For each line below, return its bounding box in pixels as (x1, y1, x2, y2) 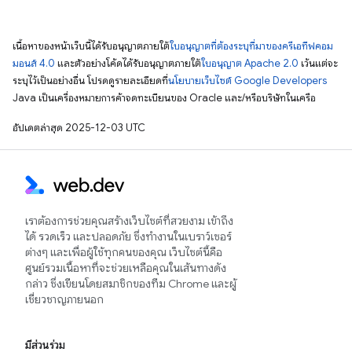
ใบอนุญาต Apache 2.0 (201, 57, 299, 71)
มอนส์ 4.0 (13, 57, 55, 71)
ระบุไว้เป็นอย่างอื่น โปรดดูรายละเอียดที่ (13, 74, 168, 88)
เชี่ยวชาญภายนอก (25, 292, 104, 307)
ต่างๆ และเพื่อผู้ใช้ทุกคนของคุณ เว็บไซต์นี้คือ (25, 245, 222, 260)
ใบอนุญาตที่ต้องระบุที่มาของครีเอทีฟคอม (170, 39, 333, 53)
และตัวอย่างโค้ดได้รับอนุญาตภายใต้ (55, 57, 201, 71)
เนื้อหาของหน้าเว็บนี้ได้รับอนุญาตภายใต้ (13, 39, 170, 53)
